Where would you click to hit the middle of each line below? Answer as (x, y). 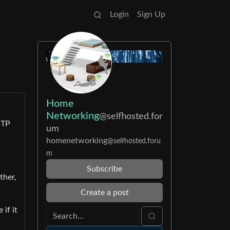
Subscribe (104, 169)
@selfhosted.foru (134, 141)
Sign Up (151, 14)
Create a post (104, 192)
